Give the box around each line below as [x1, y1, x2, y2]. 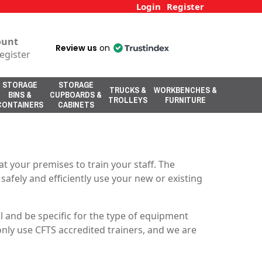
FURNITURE [165, 94, 206, 105]
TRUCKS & [109, 84, 146, 95]
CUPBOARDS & [50, 89, 102, 100]
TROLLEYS [108, 94, 147, 105]
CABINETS [57, 99, 94, 110]
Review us [56, 42, 97, 54]
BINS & [8, 89, 32, 100]
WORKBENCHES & [154, 84, 217, 95]
